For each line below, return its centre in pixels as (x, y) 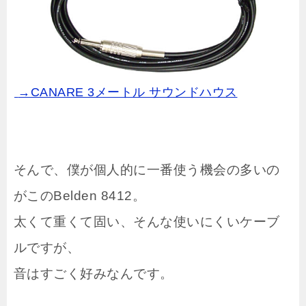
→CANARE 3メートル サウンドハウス (128, 93)
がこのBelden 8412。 (80, 196)
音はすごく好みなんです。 (94, 274)
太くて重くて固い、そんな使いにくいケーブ (147, 222)
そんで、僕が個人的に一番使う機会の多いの (147, 170)
